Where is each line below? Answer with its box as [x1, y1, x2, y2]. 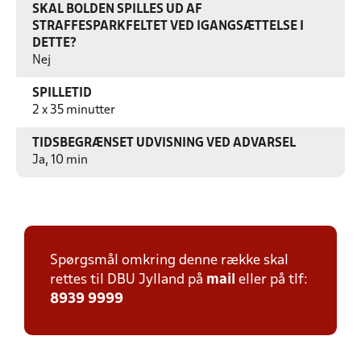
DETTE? [32, 38, 77, 49]
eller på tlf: [235, 273, 308, 287]
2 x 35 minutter [32, 105, 115, 116]
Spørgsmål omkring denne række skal [50, 254, 288, 268]
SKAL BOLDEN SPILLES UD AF [32, 4, 202, 15]
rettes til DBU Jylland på [50, 273, 206, 287]
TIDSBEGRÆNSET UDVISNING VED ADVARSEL [32, 138, 296, 149]
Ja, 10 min [32, 155, 88, 166]
